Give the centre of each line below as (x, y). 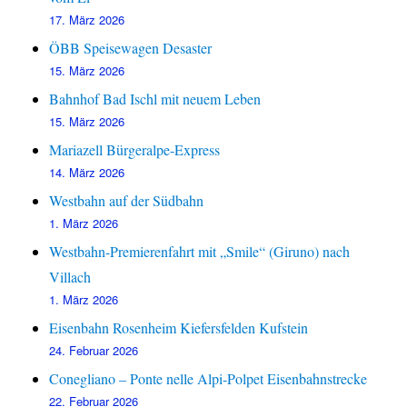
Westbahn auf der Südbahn (127, 201)
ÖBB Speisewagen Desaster (131, 48)
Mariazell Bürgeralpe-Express (135, 150)
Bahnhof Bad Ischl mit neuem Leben (155, 99)
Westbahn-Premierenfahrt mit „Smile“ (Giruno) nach (200, 252)
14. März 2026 (87, 173)
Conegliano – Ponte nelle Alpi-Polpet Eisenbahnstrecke (208, 379)
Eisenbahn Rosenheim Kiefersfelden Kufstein (179, 328)
